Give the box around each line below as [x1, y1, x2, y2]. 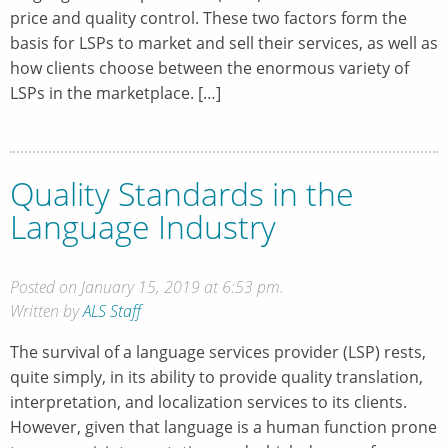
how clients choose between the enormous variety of [10, 57, 409, 80]
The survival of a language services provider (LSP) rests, [10, 340, 426, 363]
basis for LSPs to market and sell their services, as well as [10, 32, 438, 55]
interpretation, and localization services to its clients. [10, 390, 407, 413]
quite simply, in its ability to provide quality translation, [10, 365, 423, 388]
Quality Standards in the [10, 171, 354, 215]
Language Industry [10, 204, 276, 248]
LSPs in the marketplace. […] [10, 82, 221, 105]
